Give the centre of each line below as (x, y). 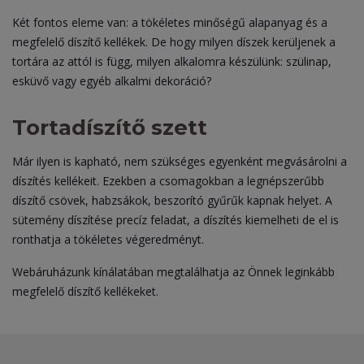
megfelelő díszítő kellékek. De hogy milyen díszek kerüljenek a (174, 42)
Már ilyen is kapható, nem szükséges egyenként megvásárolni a (180, 161)
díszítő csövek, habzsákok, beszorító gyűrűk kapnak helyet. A (172, 200)
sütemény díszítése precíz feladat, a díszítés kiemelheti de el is (175, 220)
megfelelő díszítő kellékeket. (85, 291)
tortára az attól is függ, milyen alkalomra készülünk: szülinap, (172, 61)
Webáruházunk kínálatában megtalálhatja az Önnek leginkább (173, 272)
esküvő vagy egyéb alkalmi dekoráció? (112, 81)
